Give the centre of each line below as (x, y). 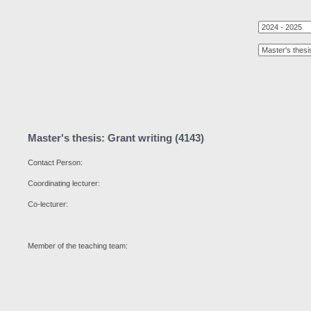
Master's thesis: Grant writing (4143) (116, 138)
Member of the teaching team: (78, 246)
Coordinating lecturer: (64, 183)
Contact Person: (55, 162)
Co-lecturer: (48, 204)
